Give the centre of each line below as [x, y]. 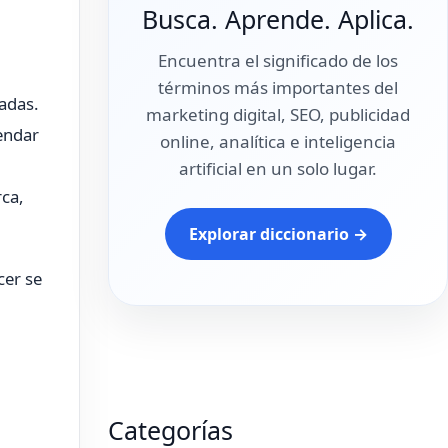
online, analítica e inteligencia [278, 141]
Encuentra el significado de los [278, 60]
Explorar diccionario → [278, 234]
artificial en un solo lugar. [278, 168]
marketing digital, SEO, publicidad [278, 114]
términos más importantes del [278, 87]
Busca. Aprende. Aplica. [278, 19]
